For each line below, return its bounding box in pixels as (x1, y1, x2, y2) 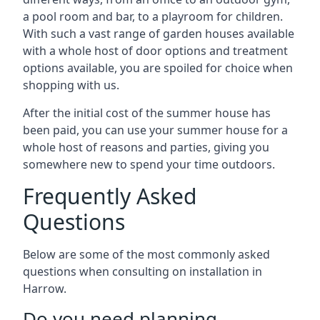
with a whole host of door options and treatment (23, 43, 288, 59)
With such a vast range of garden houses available (23, 26, 294, 41)
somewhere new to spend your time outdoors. (23, 156, 275, 172)
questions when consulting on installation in (23, 264, 262, 279)
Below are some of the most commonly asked (23, 246, 270, 262)
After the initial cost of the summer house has (23, 105, 271, 121)
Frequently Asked (23, 181, 196, 211)
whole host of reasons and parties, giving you (23, 139, 269, 155)
